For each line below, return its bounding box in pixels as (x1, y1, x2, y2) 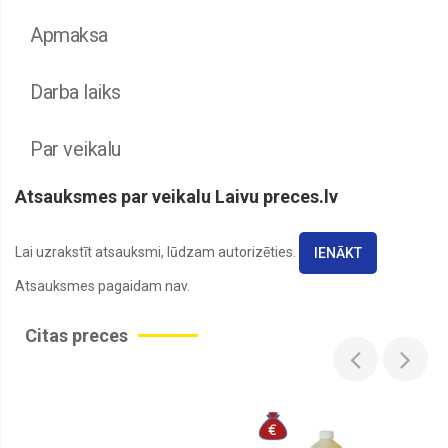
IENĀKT (314, 244, 362, 261)
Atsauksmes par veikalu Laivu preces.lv (15, 185, 338, 207)
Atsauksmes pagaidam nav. (15, 277, 190, 294)
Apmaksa (30, 22, 108, 47)
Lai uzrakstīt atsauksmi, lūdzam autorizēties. (15, 243, 299, 260)
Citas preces (25, 324, 128, 346)
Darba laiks (30, 79, 121, 104)
